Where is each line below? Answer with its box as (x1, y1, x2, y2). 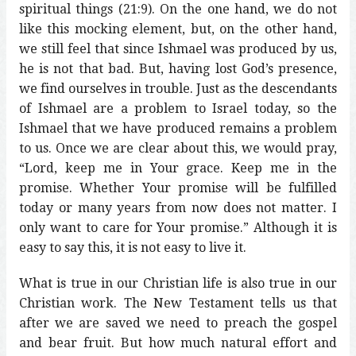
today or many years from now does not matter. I (19, 199, 337, 215)
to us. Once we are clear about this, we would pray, (19, 140, 337, 156)
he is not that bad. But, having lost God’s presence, (19, 60, 337, 76)
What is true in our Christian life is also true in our (19, 275, 337, 291)
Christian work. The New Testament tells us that (19, 295, 337, 311)
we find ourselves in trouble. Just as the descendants (19, 80, 337, 96)
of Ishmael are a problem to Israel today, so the (19, 100, 337, 116)
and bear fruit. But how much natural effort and (19, 335, 337, 350)
